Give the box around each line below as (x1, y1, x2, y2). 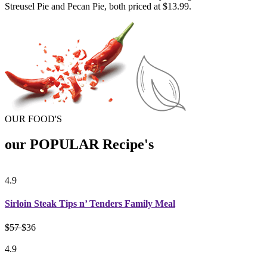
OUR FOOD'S (5, 114, 62, 125)
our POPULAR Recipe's (5, 136, 154, 153)
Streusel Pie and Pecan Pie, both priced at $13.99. (5, 1, 191, 12)
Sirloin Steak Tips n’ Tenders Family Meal (5, 198, 175, 209)
